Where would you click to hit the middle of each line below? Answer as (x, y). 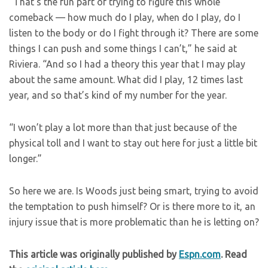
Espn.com (200, 255)
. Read (234, 255)
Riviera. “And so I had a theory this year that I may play (127, 64)
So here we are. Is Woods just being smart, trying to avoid (134, 191)
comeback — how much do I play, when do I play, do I (125, 18)
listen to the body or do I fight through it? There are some (134, 33)
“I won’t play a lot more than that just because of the (123, 128)
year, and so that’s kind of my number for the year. (118, 95)
